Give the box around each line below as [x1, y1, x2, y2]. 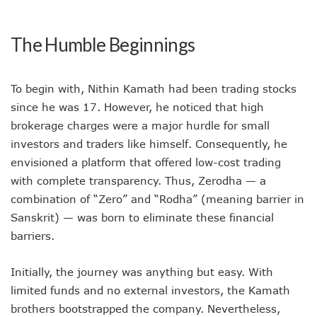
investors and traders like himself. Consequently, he [11, 137, 287, 150]
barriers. [11, 229, 54, 242]
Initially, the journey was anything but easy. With [11, 265, 273, 278]
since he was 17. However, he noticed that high [11, 100, 264, 113]
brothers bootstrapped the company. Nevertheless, [11, 301, 280, 315]
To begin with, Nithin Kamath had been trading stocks [11, 81, 296, 95]
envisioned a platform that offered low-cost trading [11, 155, 281, 168]
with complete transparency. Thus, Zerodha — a [11, 173, 266, 187]
